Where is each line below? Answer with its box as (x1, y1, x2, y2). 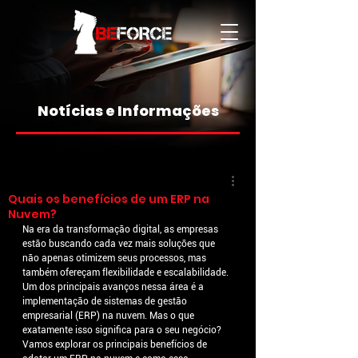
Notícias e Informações (37, 101, 219, 121)
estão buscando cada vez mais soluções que (22, 238, 217, 249)
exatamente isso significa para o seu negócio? (22, 324, 224, 336)
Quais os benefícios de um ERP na (8, 191, 209, 207)
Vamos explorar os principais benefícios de (22, 339, 209, 350)
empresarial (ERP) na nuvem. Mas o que (22, 310, 197, 321)
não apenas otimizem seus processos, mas (22, 253, 209, 264)
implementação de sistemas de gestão (22, 296, 189, 307)
